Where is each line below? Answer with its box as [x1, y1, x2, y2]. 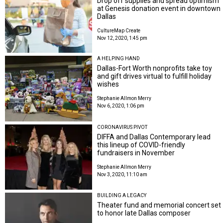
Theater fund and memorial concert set [97, 201, 222, 210]
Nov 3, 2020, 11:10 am [97, 171, 148, 177]
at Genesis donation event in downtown [97, 4, 221, 12]
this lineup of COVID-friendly [97, 140, 186, 149]
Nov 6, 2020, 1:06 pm [97, 103, 145, 109]
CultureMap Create [97, 27, 141, 33]
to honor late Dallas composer [97, 209, 191, 218]
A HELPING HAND [97, 56, 140, 62]
